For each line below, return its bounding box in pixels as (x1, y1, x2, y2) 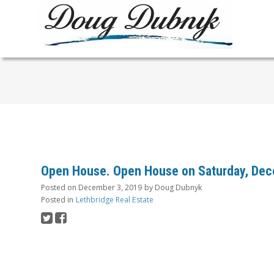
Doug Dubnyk (155, 182, 202, 193)
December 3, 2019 (78, 182, 142, 193)
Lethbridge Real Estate (76, 194, 154, 206)
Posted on (41, 182, 78, 193)
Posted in (41, 194, 73, 206)
